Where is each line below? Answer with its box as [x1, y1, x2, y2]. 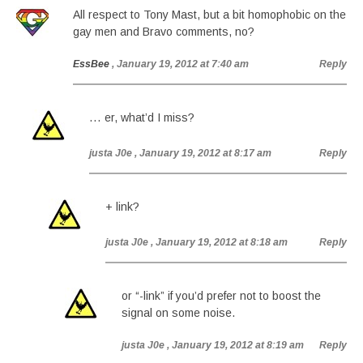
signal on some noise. [122, 306, 235, 319]
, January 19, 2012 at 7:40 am [112, 58, 249, 70]
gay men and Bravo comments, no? [73, 25, 254, 38]
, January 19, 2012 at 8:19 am [167, 340, 304, 351]
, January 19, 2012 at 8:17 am [135, 147, 271, 159]
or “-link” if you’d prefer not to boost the [122, 289, 321, 302]
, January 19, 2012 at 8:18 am [151, 237, 288, 248]
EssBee [73, 58, 109, 70]
